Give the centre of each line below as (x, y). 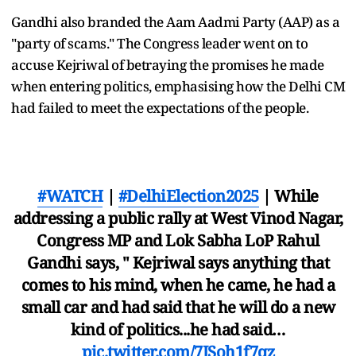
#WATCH (70, 195)
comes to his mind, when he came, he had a (178, 284)
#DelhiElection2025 (188, 195)
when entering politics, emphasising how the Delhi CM (178, 86)
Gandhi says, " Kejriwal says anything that (178, 262)
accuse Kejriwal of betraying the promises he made (168, 64)
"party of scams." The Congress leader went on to (159, 43)
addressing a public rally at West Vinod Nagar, (178, 218)
